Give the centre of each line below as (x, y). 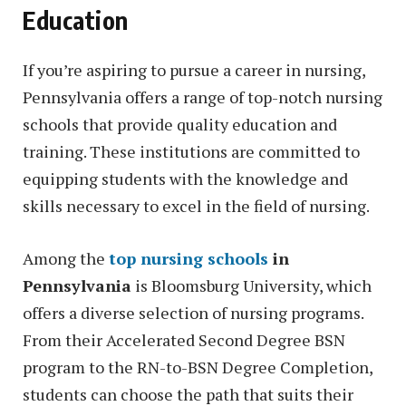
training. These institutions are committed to (191, 152)
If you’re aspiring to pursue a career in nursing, (194, 70)
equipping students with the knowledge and (185, 179)
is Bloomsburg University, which (251, 285)
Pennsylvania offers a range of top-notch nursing (203, 97)
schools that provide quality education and (180, 125)
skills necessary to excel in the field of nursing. (196, 206)
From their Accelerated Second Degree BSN (184, 339)
